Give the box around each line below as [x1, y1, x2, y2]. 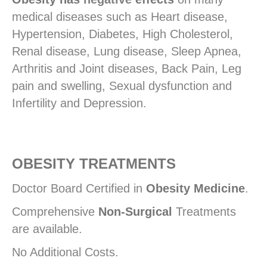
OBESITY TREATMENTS [12, 155, 176, 172]
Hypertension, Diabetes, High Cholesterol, [12, 27, 233, 41]
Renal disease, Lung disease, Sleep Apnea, [12, 44, 241, 58]
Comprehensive [12, 204, 98, 218]
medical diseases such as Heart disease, [12, 10, 228, 23]
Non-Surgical [98, 204, 172, 218]
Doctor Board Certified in [12, 181, 146, 195]
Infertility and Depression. [12, 96, 147, 110]
